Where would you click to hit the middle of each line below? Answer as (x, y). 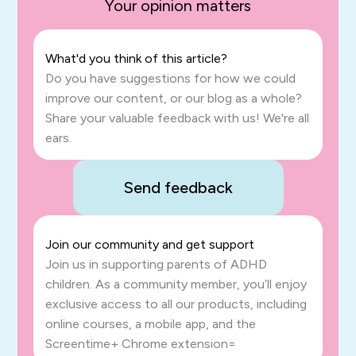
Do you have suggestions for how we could (171, 79)
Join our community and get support (150, 245)
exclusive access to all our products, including (176, 304)
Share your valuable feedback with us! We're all (178, 118)
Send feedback (178, 188)
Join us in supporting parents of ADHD (157, 265)
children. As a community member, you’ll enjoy (176, 284)
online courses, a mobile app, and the (151, 324)
